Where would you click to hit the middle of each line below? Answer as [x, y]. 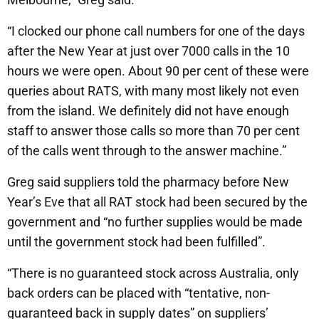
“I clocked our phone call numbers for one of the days [156, 31]
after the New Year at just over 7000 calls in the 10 [148, 51]
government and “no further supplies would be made [155, 222]
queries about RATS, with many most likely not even [153, 91]
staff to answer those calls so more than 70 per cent [153, 131]
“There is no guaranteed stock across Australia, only [153, 273]
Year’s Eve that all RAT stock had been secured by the [157, 202]
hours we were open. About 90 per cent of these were [158, 71]
